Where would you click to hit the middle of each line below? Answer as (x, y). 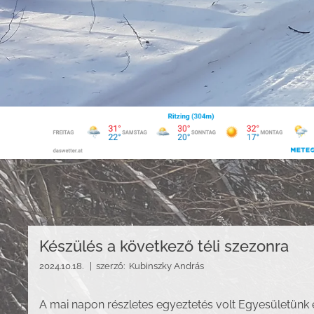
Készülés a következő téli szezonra (164, 246)
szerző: (112, 266)
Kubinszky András (166, 266)
